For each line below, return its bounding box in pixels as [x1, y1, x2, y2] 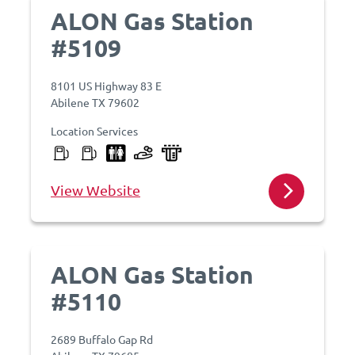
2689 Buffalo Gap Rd [51, 332, 153, 346]
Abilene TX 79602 [51, 95, 139, 109]
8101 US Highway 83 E [51, 78, 162, 93]
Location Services [51, 124, 138, 138]
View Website [51, 181, 140, 198]
